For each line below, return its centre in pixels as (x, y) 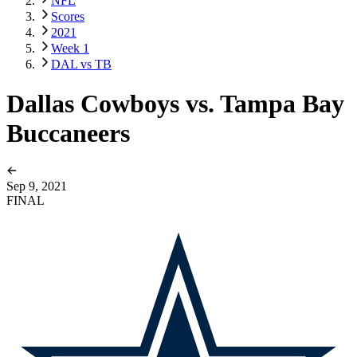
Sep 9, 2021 (37, 186)
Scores (68, 17)
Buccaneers (68, 133)
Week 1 (70, 49)
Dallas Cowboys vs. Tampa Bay (175, 103)
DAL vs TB (81, 65)
